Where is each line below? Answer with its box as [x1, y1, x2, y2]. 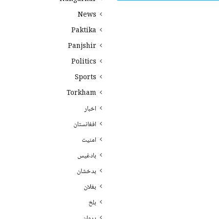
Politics [71, 56, 96, 68]
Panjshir [68, 41, 96, 52]
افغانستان [73, 119, 96, 131]
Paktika [71, 25, 96, 37]
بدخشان [77, 166, 96, 177]
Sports [75, 72, 96, 84]
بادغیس [77, 150, 96, 162]
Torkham [66, 88, 96, 99]
